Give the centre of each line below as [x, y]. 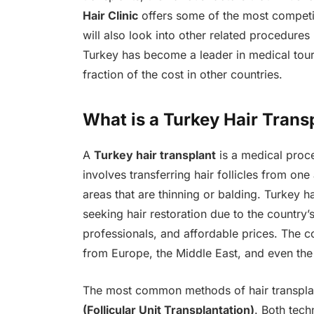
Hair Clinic [110, 16]
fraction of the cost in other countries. [182, 75]
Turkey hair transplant [155, 155]
